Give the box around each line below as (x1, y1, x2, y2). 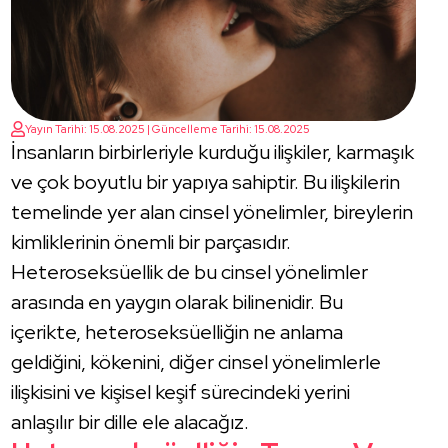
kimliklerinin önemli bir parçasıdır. (11, 228, 292, 255)
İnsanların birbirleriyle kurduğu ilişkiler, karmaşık (11, 138, 415, 165)
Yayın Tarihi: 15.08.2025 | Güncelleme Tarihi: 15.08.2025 (25, 121, 311, 136)
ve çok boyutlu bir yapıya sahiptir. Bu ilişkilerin (11, 168, 401, 195)
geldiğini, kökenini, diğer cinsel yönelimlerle (11, 348, 382, 375)
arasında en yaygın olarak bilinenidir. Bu (11, 288, 344, 315)
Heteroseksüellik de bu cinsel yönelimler (11, 258, 369, 285)
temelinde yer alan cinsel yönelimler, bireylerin (11, 198, 414, 225)
